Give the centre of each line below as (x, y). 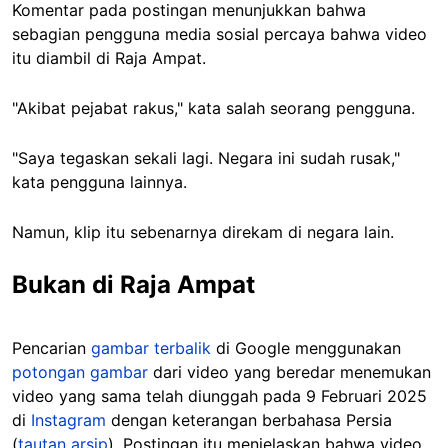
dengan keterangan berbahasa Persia (249, 419)
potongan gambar (80, 371)
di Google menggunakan (306, 347)
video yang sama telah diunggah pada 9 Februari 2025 (219, 395)
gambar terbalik (151, 347)
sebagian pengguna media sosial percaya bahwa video (219, 33)
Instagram (68, 419)
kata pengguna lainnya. (99, 181)
